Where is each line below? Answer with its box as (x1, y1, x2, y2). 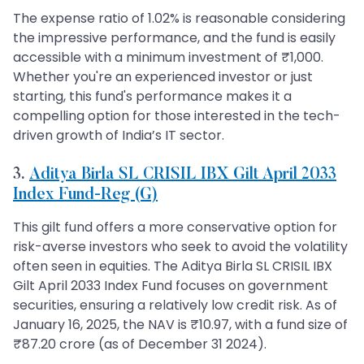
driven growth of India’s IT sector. (13, 125, 224, 145)
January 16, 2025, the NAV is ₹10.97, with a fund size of (13, 314, 348, 334)
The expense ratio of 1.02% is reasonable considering (13, 8, 345, 28)
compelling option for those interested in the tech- (13, 106, 340, 125)
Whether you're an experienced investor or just (13, 67, 313, 86)
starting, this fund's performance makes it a (13, 86, 292, 106)
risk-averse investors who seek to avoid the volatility (13, 236, 348, 256)
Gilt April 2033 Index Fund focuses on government (13, 275, 328, 295)
